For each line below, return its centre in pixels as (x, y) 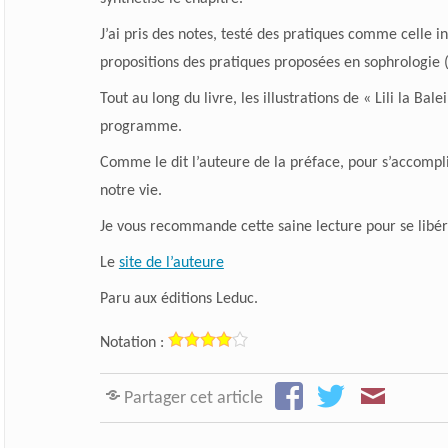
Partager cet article (193, 399)
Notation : (131, 342)
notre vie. (130, 190)
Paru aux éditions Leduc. (178, 298)
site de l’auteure (171, 262)
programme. (140, 126)
